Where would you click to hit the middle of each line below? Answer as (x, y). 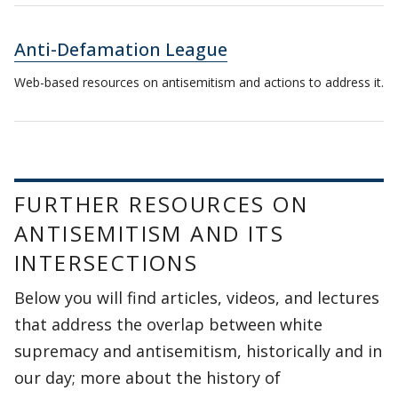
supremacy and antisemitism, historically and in (198, 351)
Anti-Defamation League (121, 49)
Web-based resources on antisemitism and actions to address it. (199, 82)
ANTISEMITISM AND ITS (149, 233)
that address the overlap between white (168, 324)
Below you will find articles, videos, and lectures (197, 298)
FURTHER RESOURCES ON (161, 204)
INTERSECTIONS (107, 263)
